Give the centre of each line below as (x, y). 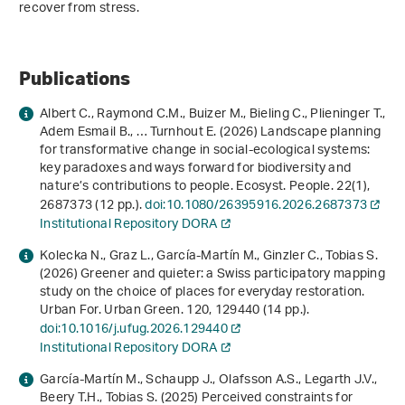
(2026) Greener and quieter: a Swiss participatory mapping (213, 275)
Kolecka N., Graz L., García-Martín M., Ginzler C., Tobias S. (209, 257)
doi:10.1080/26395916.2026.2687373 (256, 206)
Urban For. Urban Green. (113, 311)
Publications (75, 78)
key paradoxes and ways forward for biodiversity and (196, 169)
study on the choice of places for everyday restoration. (202, 293)
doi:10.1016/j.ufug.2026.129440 (134, 330)
